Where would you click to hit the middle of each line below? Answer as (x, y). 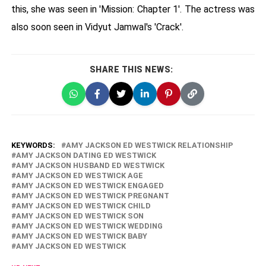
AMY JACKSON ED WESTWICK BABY (81, 236)
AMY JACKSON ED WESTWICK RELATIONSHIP (149, 145)
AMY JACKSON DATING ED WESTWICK (86, 156)
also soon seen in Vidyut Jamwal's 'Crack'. (97, 27)
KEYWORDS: (33, 145)
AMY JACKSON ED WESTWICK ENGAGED (90, 186)
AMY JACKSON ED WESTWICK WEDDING (89, 226)
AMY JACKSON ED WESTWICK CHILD (83, 206)
